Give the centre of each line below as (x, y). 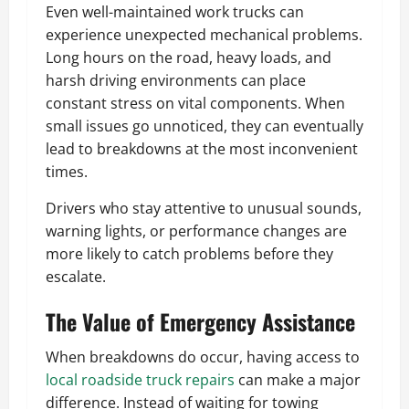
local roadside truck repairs (140, 379)
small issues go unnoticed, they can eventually (204, 126)
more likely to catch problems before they (189, 253)
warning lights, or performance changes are (196, 231)
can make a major (298, 379)
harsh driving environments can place (176, 80)
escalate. (76, 276)
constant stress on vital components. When (195, 103)
